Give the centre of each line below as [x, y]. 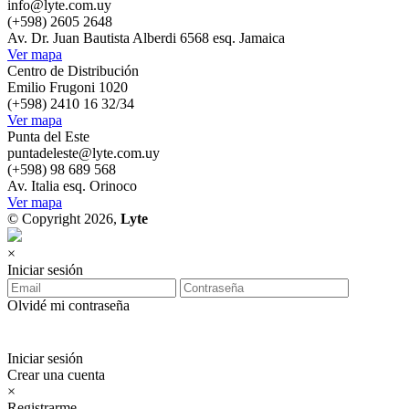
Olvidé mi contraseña [68, 305]
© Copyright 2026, [64, 219]
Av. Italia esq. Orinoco [72, 186]
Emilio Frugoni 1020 [68, 87]
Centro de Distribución [73, 71]
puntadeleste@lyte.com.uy [84, 153]
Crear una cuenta [56, 375]
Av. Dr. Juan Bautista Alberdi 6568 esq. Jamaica [146, 38]
